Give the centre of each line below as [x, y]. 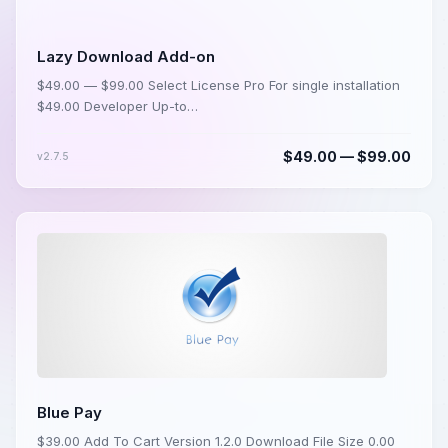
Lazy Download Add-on [126, 57]
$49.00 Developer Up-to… [117, 106]
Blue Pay [69, 413]
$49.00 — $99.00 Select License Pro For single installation [218, 85]
